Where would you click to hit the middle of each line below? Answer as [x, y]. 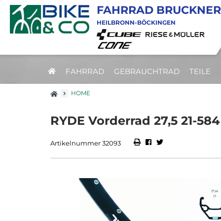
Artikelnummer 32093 [86, 143]
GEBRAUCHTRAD [147, 71]
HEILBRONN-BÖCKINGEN [136, 22]
